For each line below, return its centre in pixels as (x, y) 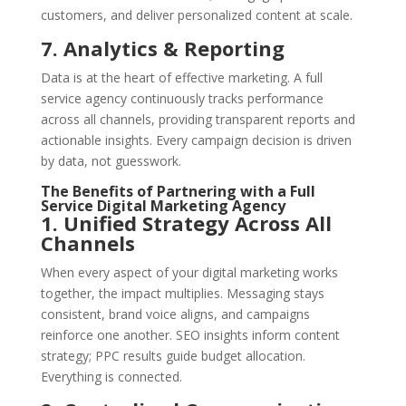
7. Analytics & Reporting (162, 48)
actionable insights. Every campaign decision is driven (196, 140)
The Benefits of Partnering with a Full (178, 192)
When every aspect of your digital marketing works (189, 273)
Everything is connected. (111, 377)
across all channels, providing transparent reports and (198, 120)
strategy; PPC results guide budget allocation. (173, 356)
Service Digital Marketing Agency (163, 206)
